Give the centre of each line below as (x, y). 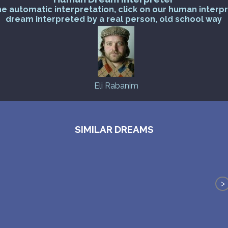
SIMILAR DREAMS (114, 130)
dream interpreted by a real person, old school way (114, 19)
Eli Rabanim (116, 86)
